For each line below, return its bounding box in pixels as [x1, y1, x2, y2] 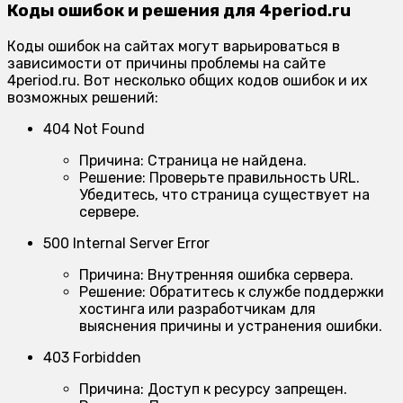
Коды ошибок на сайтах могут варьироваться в [7, 38, 340, 56]
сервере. [79, 203, 139, 221]
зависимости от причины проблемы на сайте [7, 55, 326, 73]
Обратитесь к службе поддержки [146, 283, 384, 301]
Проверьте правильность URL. [146, 169, 360, 187]
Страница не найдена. [144, 152, 307, 170]
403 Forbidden [43, 349, 141, 367]
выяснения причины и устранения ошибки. [79, 318, 382, 336]
